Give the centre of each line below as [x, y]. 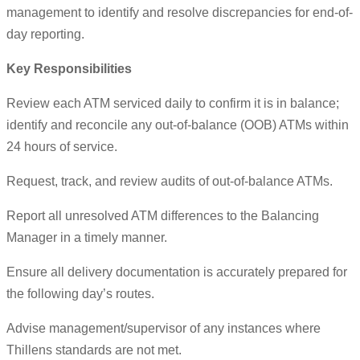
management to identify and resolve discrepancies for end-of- [180, 13]
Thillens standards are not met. [94, 350]
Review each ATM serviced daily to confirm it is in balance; [173, 104]
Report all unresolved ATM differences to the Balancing [163, 216]
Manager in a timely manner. [87, 238]
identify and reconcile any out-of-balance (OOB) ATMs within [178, 125]
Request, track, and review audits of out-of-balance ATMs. [170, 182]
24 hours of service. [62, 147]
